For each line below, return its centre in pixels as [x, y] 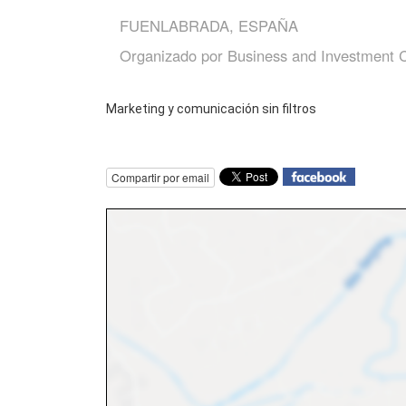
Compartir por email [160, 178]
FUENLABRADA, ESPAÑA [209, 26]
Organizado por [174, 56]
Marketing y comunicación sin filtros [211, 109]
